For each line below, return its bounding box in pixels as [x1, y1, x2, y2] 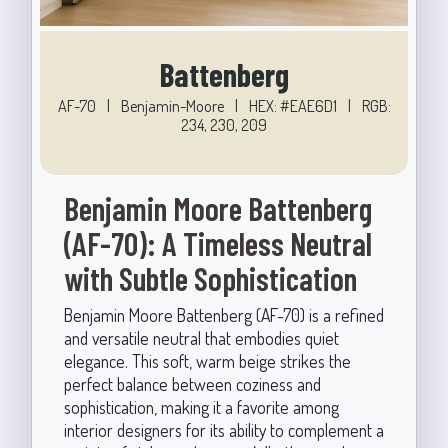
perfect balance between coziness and [63, 372, 321, 395]
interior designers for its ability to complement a [63, 418, 384, 441]
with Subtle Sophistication [63, 258, 357, 297]
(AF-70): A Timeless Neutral [63, 223, 372, 262]
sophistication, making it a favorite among [63, 395, 339, 418]
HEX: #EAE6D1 [248, 95, 340, 116]
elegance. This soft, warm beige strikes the [63, 349, 351, 372]
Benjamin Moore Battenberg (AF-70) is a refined [63, 303, 384, 326]
